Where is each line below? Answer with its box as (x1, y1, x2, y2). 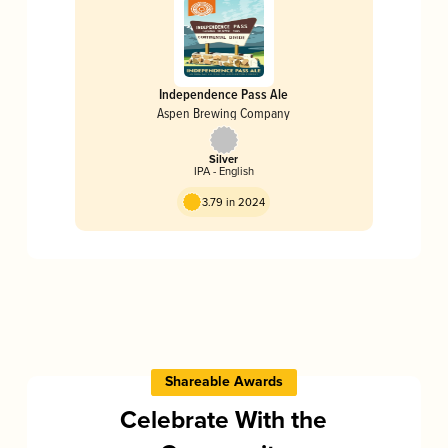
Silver (209, 153, 239, 168)
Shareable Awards (164, 373, 283, 392)
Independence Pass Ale (159, 84, 289, 105)
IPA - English (193, 165, 254, 179)
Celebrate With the (120, 406, 328, 437)
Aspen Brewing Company (157, 103, 291, 123)
